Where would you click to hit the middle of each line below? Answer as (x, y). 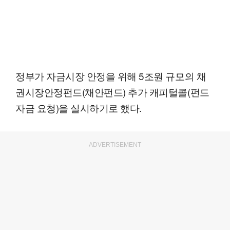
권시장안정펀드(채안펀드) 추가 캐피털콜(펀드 (112, 91)
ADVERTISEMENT (115, 145)
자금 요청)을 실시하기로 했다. (79, 107)
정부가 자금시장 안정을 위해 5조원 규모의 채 (111, 75)
